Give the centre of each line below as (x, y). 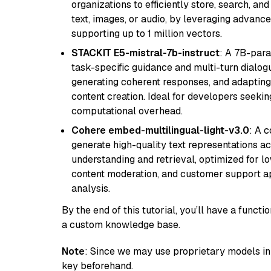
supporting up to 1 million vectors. (147, 34)
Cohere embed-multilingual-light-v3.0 (160, 130)
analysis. (91, 188)
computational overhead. (127, 111)
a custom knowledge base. (121, 225)
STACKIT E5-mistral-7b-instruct (145, 53)
